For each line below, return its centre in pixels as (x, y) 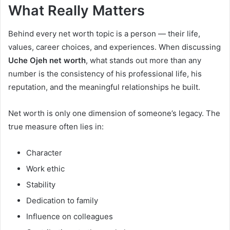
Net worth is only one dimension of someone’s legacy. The (114, 113)
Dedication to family (62, 200)
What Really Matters (76, 11)
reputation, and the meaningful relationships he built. (104, 87)
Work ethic (45, 168)
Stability (41, 184)
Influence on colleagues (70, 216)
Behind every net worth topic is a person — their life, (104, 33)
